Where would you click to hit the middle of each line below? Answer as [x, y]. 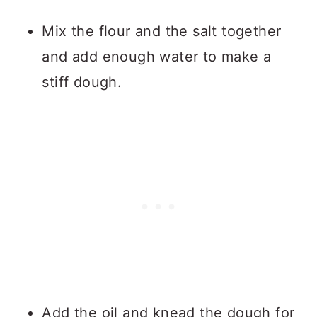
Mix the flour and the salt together [162, 31]
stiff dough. [82, 82]
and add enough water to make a [157, 57]
